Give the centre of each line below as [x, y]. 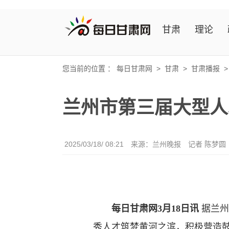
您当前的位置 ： [89, 68]
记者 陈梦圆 [207, 144]
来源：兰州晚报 [156, 144]
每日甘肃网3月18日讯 [155, 209]
